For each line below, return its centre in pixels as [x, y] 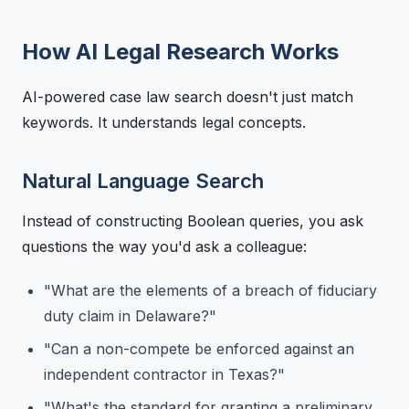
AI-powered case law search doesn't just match [188, 97]
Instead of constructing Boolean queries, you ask [193, 221]
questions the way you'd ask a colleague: [164, 246]
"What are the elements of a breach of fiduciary [210, 290]
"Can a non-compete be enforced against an [199, 349]
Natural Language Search [143, 181]
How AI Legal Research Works [180, 52]
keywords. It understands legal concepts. [164, 122]
